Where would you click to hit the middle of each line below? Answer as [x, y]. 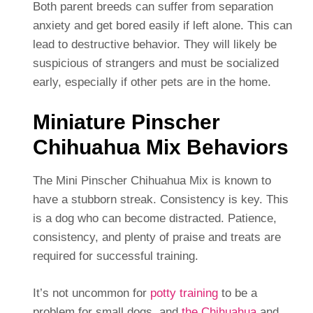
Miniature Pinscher [126, 122]
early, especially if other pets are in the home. [152, 82]
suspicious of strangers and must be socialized [155, 64]
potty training [184, 293]
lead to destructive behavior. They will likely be [154, 45]
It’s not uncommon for [91, 293]
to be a [237, 293]
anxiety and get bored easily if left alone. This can [162, 26]
